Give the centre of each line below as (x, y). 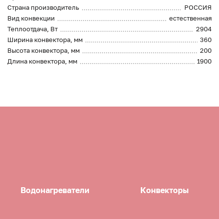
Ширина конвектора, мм (45, 40)
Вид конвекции (31, 18)
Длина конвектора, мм (42, 61)
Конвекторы (164, 190)
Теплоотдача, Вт (33, 29)
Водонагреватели (55, 190)
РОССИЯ (198, 8)
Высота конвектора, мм (44, 51)
